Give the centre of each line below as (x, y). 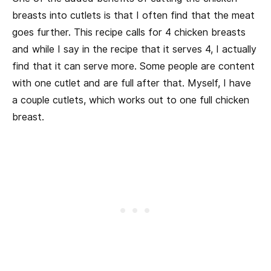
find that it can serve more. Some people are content (133, 66)
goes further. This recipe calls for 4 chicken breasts (129, 32)
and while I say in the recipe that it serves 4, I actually (134, 49)
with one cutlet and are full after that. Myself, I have (132, 83)
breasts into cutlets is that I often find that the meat (133, 15)
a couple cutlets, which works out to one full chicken (131, 100)
